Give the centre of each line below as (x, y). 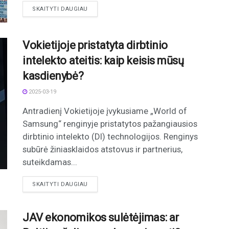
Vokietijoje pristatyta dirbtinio (95, 45)
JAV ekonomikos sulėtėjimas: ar (101, 217)
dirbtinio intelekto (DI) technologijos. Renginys (110, 136)
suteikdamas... (50, 162)
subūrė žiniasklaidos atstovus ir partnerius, (102, 149)
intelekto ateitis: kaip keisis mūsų (103, 60)
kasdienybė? (53, 76)
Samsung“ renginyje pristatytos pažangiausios (110, 123)
